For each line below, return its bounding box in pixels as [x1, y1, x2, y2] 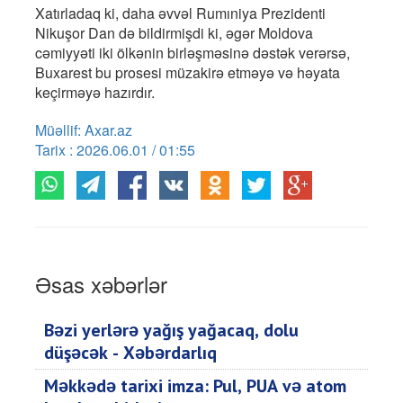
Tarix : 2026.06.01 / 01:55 [35, 139, 195, 161]
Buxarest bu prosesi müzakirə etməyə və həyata [35, 62, 340, 84]
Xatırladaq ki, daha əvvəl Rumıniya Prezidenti [35, 3, 326, 24]
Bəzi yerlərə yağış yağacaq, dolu [44, 318, 299, 343]
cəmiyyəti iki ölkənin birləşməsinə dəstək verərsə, [35, 42, 350, 64]
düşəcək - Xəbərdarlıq [44, 341, 217, 365]
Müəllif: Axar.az [35, 120, 132, 141]
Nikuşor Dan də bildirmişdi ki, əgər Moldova [35, 22, 313, 44]
